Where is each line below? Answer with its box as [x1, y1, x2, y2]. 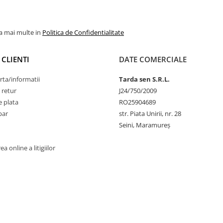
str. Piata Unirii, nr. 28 [119, 109, 181, 118]
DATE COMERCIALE [119, 54, 187, 64]
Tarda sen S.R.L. [119, 75, 170, 84]
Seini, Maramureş [119, 120, 170, 129]
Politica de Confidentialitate [42, 28, 124, 37]
